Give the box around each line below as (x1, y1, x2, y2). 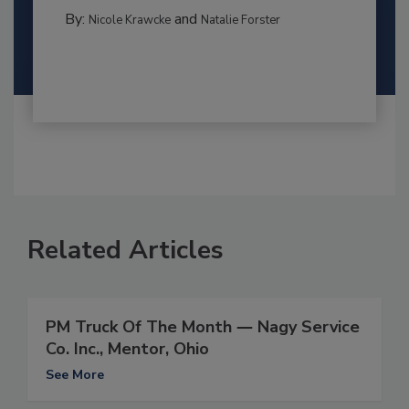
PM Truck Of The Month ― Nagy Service (46, 316, 360, 339)
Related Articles (27, 233, 224, 268)
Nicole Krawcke (88, 12, 171, 29)
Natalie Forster (200, 12, 280, 29)
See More (46, 366, 104, 384)
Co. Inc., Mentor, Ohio (46, 338, 209, 361)
